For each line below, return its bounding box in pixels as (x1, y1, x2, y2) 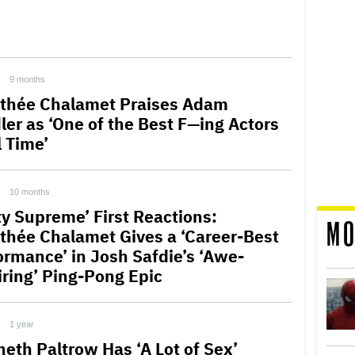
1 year (10, 319, 35, 329)
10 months (10, 187, 51, 197)
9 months (10, 74, 46, 84)
